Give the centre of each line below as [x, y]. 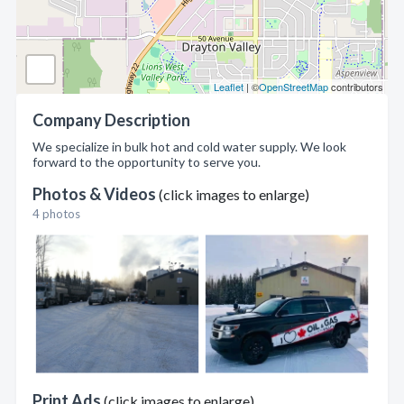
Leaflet [229, 87]
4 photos [56, 214]
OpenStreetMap [294, 87]
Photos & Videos [96, 194]
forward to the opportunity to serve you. [147, 162]
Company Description [111, 120]
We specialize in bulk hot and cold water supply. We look [189, 147]
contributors [356, 87]
